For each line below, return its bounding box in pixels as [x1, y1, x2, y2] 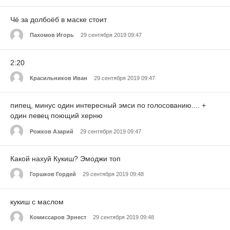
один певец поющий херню [10, 111, 103, 120]
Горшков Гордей [30, 171, 76, 178]
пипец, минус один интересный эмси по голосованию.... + [10, 101, 206, 110]
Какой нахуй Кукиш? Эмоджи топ [10, 155, 121, 163]
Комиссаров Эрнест [30, 214, 86, 221]
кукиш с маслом [10, 197, 64, 206]
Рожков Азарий [30, 128, 73, 135]
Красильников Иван [30, 74, 87, 81]
